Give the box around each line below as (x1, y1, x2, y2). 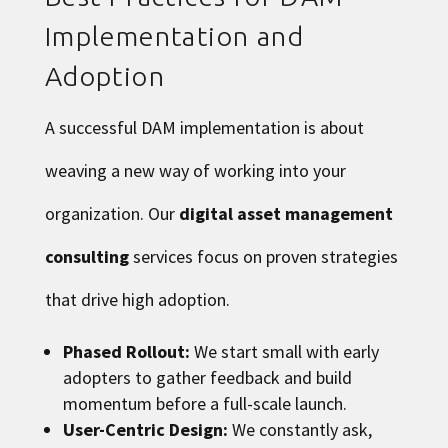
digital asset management (178, 201, 393, 225)
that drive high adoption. (44, 287, 230, 311)
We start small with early (189, 339, 379, 363)
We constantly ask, (227, 417, 372, 441)
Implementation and (44, 20, 304, 51)
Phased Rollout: (62, 339, 190, 363)
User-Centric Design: (62, 417, 228, 441)
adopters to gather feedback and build (62, 365, 352, 389)
